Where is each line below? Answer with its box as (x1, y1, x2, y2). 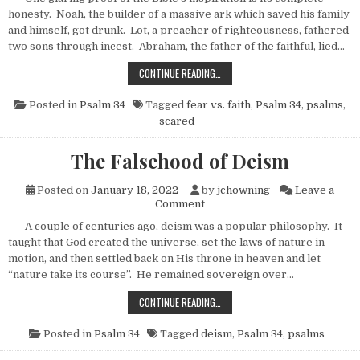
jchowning (217, 184, 270, 197)
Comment (155, 198, 205, 211)
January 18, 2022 (91, 184, 178, 197)
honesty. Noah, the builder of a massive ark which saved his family (8, 8, 350, 21)
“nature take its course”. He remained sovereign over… (8, 268, 294, 281)
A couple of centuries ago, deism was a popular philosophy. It (8, 220, 342, 233)
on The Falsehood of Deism (204, 197, 343, 210)
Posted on (35, 184, 91, 197)
